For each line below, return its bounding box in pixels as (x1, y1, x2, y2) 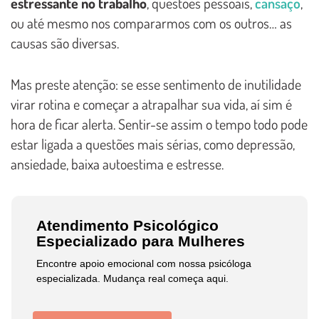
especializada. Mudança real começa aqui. (36, 272, 229, 284)
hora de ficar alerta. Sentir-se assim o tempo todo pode (11, 114, 308, 133)
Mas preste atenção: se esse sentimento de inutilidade (11, 74, 301, 93)
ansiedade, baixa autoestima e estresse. (11, 154, 224, 173)
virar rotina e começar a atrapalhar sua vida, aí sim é (11, 94, 292, 113)
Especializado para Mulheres (36, 232, 246, 249)
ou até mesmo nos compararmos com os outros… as (11, 13, 292, 32)
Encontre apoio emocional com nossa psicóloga (36, 257, 252, 269)
